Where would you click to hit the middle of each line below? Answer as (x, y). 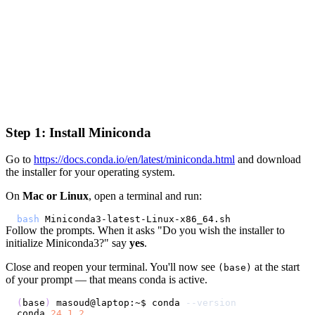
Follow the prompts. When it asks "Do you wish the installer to (145, 231)
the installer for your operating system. (90, 172)
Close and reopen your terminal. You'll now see (112, 267)
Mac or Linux (56, 196)
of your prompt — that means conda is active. (107, 280)
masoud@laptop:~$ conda (118, 303)
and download (268, 160)
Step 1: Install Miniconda (78, 132)
